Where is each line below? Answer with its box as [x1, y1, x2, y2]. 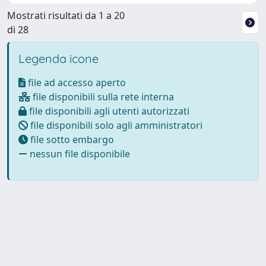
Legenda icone [18, 50, 99, 66]
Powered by [5, 239, 62, 252]
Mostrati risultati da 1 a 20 [7, 8, 125, 22]
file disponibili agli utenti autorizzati [27, 104, 189, 118]
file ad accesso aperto [26, 75, 126, 89]
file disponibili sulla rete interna [30, 90, 174, 103]
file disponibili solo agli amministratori [28, 118, 202, 132]
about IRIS [100, 239, 150, 252]
